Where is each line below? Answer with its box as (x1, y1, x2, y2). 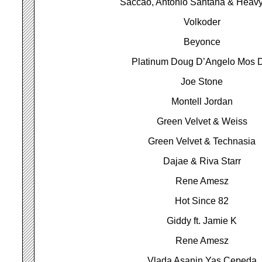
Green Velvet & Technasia (148, 136, 256, 146)
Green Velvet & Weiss (157, 116, 247, 126)
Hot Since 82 (175, 196, 229, 206)
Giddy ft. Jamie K (167, 216, 237, 226)
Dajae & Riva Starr (163, 156, 241, 166)
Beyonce (184, 37, 220, 47)
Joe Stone (181, 77, 223, 87)
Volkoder (184, 17, 220, 27)
